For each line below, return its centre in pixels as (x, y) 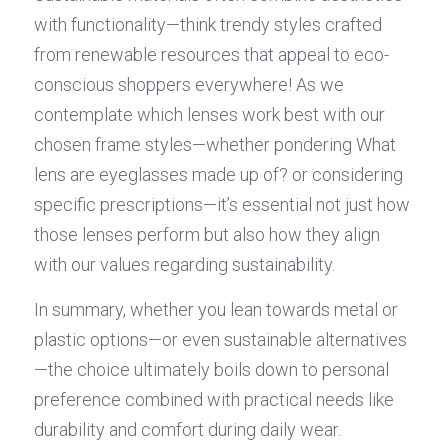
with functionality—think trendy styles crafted (208, 24)
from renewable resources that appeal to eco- (211, 54)
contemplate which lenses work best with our (209, 114)
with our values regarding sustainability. (184, 264)
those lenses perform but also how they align (207, 234)
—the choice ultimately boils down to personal (211, 369)
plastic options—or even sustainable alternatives (220, 339)
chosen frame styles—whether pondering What (215, 144)
